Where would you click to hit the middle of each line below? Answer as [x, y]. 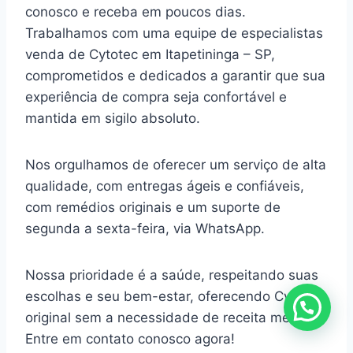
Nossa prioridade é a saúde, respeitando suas [172, 275]
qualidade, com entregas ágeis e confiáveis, [165, 186]
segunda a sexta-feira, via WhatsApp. [147, 228]
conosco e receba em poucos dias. [136, 11]
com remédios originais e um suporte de [153, 207]
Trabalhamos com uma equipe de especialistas [174, 33]
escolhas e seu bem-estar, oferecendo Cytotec [174, 296]
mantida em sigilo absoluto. [113, 118]
